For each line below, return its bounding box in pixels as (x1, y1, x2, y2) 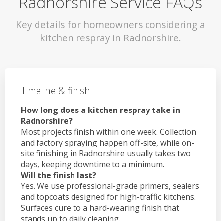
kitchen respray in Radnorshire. (40, 31, 181, 44)
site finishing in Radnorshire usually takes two (21, 148, 191, 159)
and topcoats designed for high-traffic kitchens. (21, 191, 196, 203)
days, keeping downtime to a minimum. (21, 159, 164, 170)
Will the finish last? (21, 170, 96, 181)
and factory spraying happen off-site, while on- (21, 137, 194, 148)
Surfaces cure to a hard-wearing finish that (21, 202, 179, 214)
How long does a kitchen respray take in (21, 105, 180, 116)
